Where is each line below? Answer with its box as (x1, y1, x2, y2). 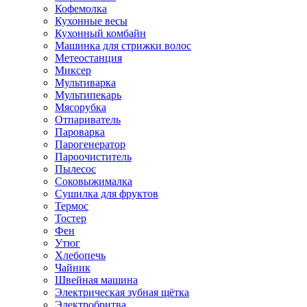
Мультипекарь (55, 88, 121, 101)
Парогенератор (55, 138, 125, 150)
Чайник (55, 261, 90, 273)
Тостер (55, 212, 86, 224)
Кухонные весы (55, 14, 127, 27)
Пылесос (55, 162, 96, 175)
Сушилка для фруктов (55, 187, 158, 199)
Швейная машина (55, 273, 138, 286)
